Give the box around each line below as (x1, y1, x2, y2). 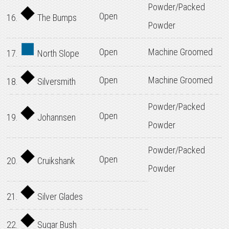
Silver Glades (35, 191, 83, 202)
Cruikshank (35, 155, 76, 166)
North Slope (35, 48, 80, 59)
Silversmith (35, 76, 76, 87)
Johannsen (35, 112, 76, 123)
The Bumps (35, 12, 77, 23)
